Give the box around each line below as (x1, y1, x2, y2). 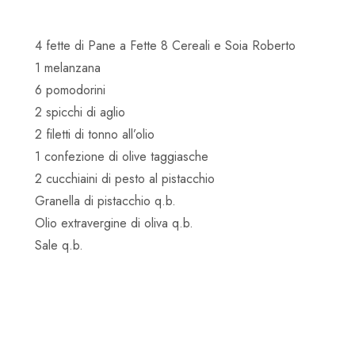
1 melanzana (35, 59, 101, 78)
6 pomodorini (35, 81, 105, 100)
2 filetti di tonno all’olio (35, 125, 155, 144)
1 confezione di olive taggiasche (35, 147, 208, 166)
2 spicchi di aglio (35, 103, 125, 122)
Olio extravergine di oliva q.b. (35, 214, 193, 233)
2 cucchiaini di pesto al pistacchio (35, 170, 215, 189)
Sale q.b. (35, 236, 83, 255)
